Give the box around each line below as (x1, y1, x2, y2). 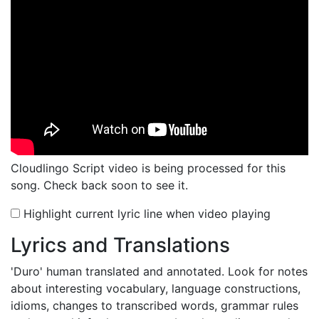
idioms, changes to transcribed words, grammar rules (11, 298, 298, 313)
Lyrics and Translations (11, 233, 230, 257)
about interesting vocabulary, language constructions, (11, 281, 300, 296)
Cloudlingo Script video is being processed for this (11, 161, 286, 175)
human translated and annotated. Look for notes (43, 264, 308, 278)
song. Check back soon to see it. (11, 178, 188, 192)
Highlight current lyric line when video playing (20, 206, 271, 221)
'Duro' (11, 264, 43, 278)
